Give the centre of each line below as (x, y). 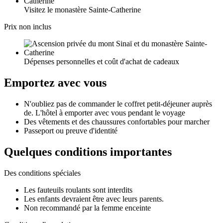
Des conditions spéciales (42, 173)
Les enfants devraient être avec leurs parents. (94, 199)
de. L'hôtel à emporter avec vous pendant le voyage (105, 113)
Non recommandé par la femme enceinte (87, 208)
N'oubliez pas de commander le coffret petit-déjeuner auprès (118, 104)
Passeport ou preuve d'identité (71, 131)
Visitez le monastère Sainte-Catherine (82, 10)
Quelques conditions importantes (88, 152)
